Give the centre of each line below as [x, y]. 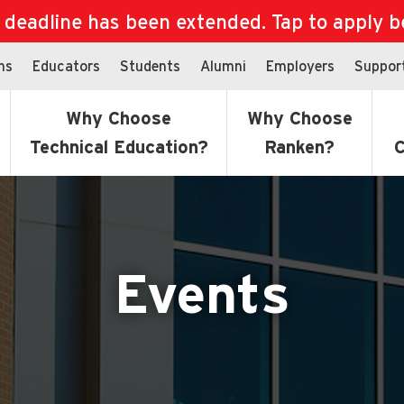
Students [150, 65]
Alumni [223, 65]
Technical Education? [119, 147]
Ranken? [299, 147]
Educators [66, 65]
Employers [300, 65]
